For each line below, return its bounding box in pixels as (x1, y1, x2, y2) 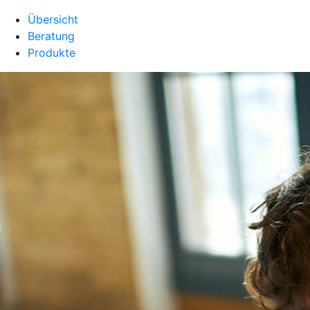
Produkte (28, 46, 75, 60)
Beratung (28, 29, 75, 43)
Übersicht (28, 12, 78, 26)
